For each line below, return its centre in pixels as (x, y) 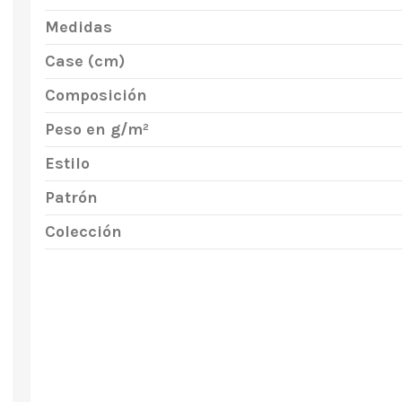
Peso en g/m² (96, 129)
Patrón (71, 197)
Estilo (67, 163)
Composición (96, 95)
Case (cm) (84, 61)
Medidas (78, 27)
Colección (83, 232)
